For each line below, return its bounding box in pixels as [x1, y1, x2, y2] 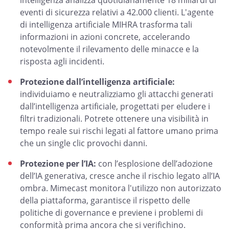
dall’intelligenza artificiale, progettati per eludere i [20, 101, 210, 112]
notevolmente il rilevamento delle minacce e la [20, 43, 199, 55]
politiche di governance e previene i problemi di [20, 207, 203, 218]
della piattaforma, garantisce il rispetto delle [20, 195, 190, 206]
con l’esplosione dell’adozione [96, 158, 213, 169]
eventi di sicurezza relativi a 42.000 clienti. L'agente [20, 7, 214, 18]
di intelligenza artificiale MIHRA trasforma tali [20, 19, 192, 30]
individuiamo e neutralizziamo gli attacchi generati [20, 88, 213, 100]
